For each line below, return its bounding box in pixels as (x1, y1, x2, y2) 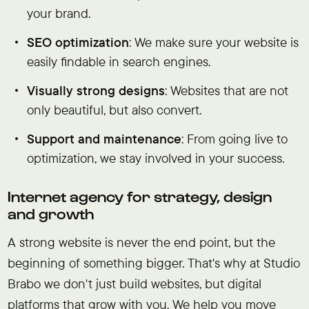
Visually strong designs (27, 81, 166, 99)
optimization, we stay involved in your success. (27, 150, 285, 167)
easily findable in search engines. (27, 52, 211, 70)
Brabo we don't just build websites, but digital (7, 275, 261, 292)
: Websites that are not (165, 81, 289, 99)
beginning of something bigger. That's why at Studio (7, 255, 300, 272)
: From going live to (181, 130, 288, 148)
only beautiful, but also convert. (27, 101, 202, 118)
